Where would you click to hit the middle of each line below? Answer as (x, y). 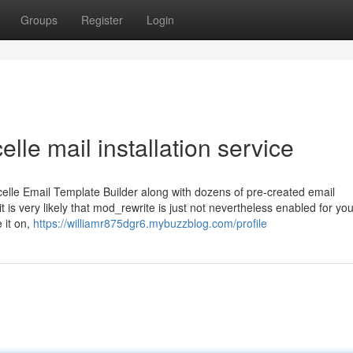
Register (102, 20)
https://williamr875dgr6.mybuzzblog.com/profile (150, 223)
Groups (39, 20)
